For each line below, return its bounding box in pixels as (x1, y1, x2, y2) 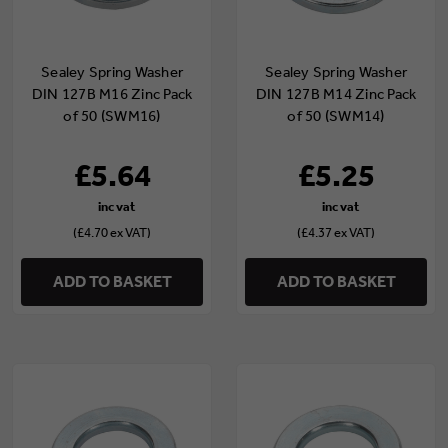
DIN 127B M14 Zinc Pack (255, 84, 417, 103)
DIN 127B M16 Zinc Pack (31, 84, 193, 103)
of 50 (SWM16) (63, 106, 161, 125)
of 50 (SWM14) (287, 106, 385, 125)
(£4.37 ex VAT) (297, 224, 375, 240)
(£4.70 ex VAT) (73, 224, 151, 240)
